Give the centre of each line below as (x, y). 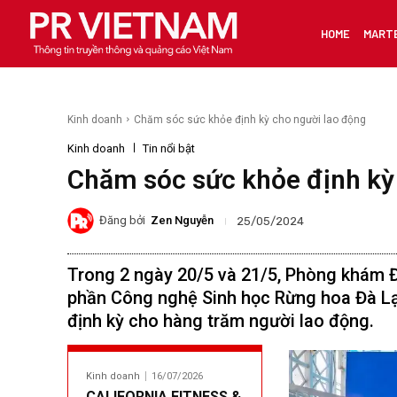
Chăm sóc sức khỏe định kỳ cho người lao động (250, 119)
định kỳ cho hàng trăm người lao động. (221, 320)
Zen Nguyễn (182, 221)
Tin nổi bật (169, 148)
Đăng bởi (122, 221)
